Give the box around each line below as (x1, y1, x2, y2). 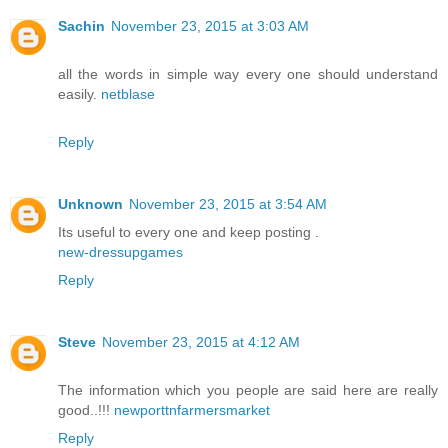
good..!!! (58, 402, 114, 419)
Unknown (58, 196, 123, 213)
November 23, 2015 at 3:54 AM (129, 196, 327, 213)
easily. (58, 86, 101, 103)
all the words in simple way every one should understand (58, 66, 438, 83)
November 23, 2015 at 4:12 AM (102, 334, 300, 351)
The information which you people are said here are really (58, 382, 438, 399)
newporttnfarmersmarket (114, 402, 270, 419)
